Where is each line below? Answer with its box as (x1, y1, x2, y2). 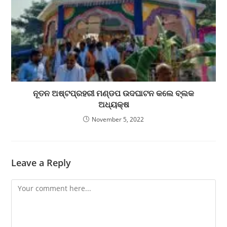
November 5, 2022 (92, 115, 144, 124)
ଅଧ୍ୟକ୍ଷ (98, 98, 129, 110)
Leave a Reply (11, 156, 71, 169)
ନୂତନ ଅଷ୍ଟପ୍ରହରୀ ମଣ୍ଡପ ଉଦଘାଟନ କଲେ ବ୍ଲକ (33, 87, 194, 99)
